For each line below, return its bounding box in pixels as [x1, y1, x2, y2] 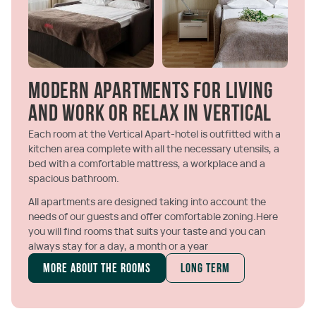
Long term [181, 262, 231, 276]
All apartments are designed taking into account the [28, 195, 266, 209]
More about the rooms [43, 262, 152, 276]
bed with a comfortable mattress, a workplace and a [28, 157, 265, 171]
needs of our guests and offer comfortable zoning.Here [28, 209, 278, 224]
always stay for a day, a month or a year [28, 239, 208, 253]
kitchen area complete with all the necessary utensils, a [28, 142, 279, 156]
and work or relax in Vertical [28, 104, 272, 127]
